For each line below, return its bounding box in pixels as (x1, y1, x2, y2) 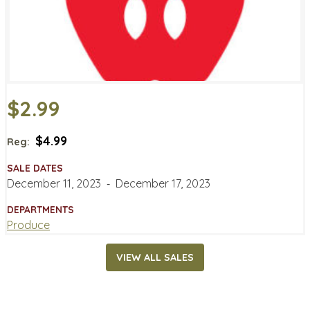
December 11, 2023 (7, 176, 101, 190)
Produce (7, 217, 50, 232)
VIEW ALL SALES (116, 251, 194, 264)
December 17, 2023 (116, 176, 210, 190)
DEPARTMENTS (7, 203, 74, 215)
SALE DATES (7, 161, 63, 174)
